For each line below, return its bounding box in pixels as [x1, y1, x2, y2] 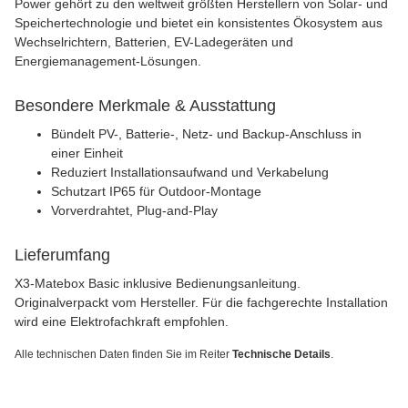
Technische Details [232, 347, 331, 361]
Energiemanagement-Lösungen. [15, 53, 201, 68]
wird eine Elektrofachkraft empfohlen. [15, 313, 229, 329]
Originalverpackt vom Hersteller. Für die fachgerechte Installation [15, 294, 388, 310]
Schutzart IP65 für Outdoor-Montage [51, 183, 261, 199]
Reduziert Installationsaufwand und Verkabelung [51, 164, 329, 179]
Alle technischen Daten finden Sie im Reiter [15, 347, 232, 361]
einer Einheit [51, 145, 123, 160]
